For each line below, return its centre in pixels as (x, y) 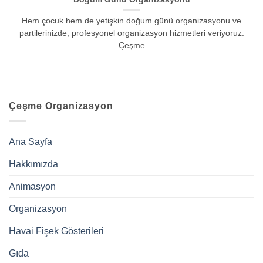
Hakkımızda (33, 164)
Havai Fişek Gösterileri (56, 231)
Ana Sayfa (31, 141)
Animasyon (32, 186)
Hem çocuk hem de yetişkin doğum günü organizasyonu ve (131, 21)
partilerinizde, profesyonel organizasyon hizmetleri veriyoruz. (131, 33)
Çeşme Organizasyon (61, 106)
